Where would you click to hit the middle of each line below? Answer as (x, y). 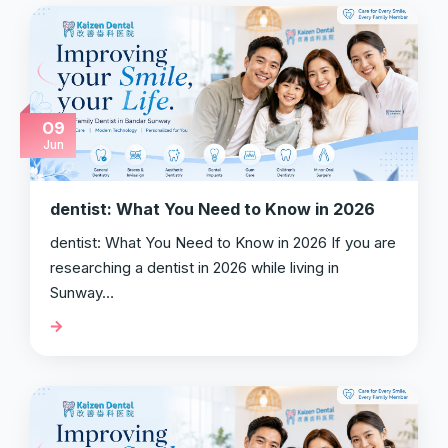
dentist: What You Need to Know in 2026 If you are (223, 243)
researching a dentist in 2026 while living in (194, 268)
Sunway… (82, 293)
